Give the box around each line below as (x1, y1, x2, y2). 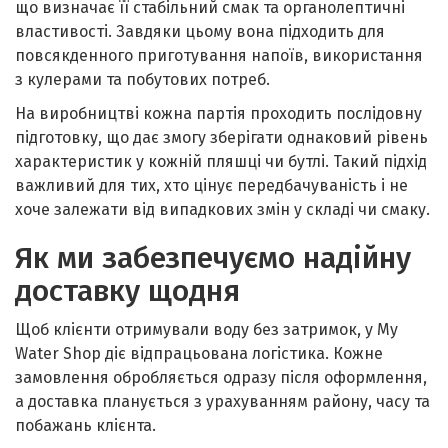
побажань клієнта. (15, 415, 156, 435)
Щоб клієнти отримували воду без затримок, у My (15, 319, 398, 339)
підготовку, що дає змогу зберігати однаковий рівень (15, 127, 428, 147)
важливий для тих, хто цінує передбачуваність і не (15, 175, 408, 195)
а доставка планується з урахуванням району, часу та (15, 391, 430, 411)
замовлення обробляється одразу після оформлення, (15, 367, 427, 387)
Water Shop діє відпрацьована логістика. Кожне (15, 343, 383, 363)
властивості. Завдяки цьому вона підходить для (15, 21, 385, 41)
